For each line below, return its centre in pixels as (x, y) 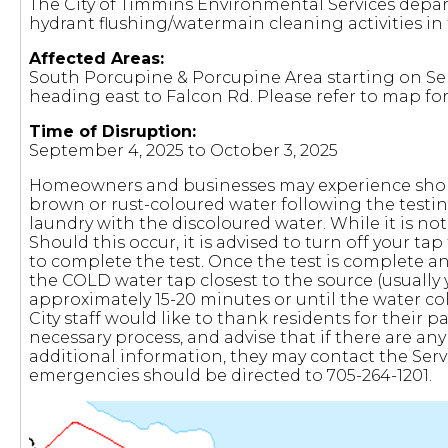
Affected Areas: (96, 58)
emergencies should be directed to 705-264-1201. (230, 375)
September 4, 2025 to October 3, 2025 (183, 150)
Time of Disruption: (112, 131)
